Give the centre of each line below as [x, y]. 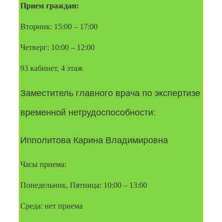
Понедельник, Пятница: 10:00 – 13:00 [84, 185]
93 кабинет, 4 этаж [52, 68]
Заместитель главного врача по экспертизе [110, 93]
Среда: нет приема [52, 206]
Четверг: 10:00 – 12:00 [57, 47]
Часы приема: [43, 164]
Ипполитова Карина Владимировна [94, 140]
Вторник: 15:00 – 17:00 [59, 26]
